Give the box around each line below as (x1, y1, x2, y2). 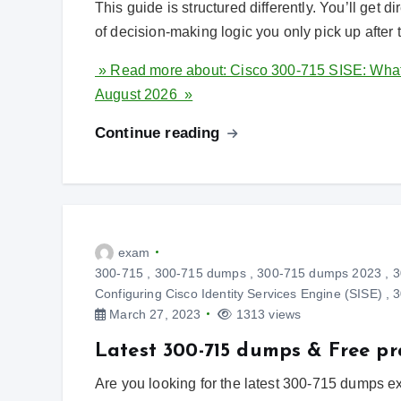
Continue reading (95, 124, 225, 141)
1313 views (232, 306, 302, 321)
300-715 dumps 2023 (257, 265, 382, 280)
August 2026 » (95, 86, 193, 102)
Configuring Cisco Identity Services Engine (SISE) (95, 286, 382, 301)
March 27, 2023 (106, 306, 201, 321)
